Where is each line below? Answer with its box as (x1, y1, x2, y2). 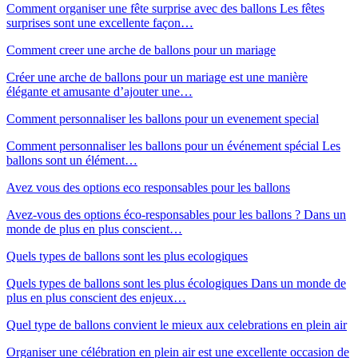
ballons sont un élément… (6, 153, 137, 167)
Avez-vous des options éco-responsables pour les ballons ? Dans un (6, 207, 346, 221)
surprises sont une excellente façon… (6, 15, 193, 30)
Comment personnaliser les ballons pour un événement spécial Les (6, 138, 340, 153)
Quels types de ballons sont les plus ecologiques (6, 249, 248, 263)
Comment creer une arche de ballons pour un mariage (6, 42, 276, 57)
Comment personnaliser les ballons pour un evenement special (6, 111, 319, 125)
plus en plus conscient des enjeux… (6, 290, 186, 304)
